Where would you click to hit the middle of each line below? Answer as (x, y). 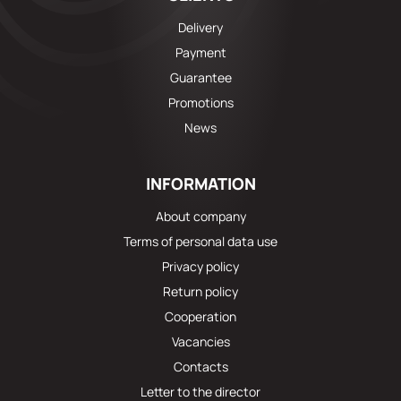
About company (200, 217)
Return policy (200, 292)
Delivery (200, 28)
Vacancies (200, 342)
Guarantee (200, 78)
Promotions (200, 103)
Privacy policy (200, 267)
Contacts (200, 367)
